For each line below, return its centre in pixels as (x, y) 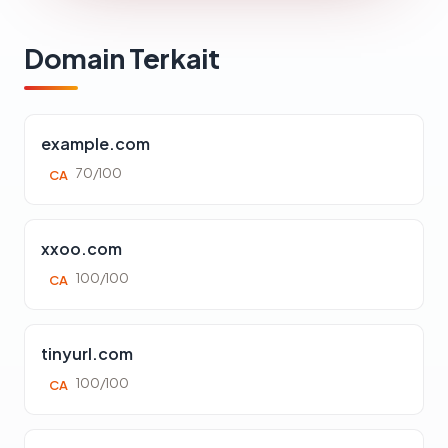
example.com (95, 143)
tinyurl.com (87, 353)
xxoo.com (81, 248)
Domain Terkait (122, 57)
